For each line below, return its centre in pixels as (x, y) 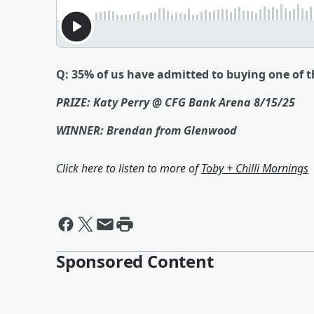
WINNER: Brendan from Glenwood (146, 130)
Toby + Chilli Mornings (255, 168)
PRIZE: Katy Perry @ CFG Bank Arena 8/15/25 (176, 102)
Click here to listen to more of (129, 168)
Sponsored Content (135, 261)
